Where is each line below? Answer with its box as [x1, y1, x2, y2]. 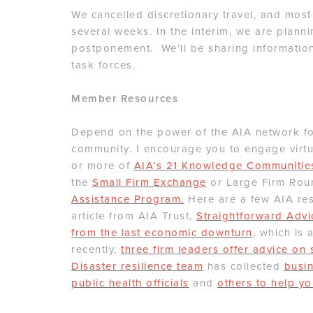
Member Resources [71, 92, 178, 105]
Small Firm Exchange [92, 176, 207, 189]
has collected [203, 260, 284, 273]
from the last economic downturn [71, 226, 253, 240]
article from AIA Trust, [71, 210, 196, 223]
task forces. [71, 59, 136, 72]
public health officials [71, 277, 189, 290]
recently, [71, 243, 121, 256]
